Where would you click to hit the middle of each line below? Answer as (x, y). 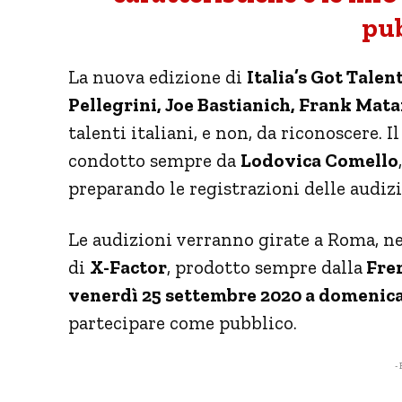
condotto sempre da (154, 160)
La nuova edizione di (157, 76)
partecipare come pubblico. (183, 322)
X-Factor (128, 267)
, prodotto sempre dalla (265, 267)
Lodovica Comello (319, 160)
